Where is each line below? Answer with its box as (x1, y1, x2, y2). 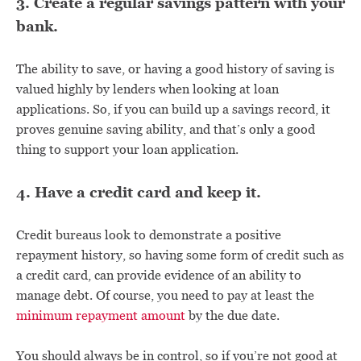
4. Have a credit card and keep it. (16, 182, 261, 202)
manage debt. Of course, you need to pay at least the (16, 287, 314, 304)
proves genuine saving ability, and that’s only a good (16, 121, 315, 138)
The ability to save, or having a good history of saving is (16, 60, 334, 77)
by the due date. (185, 307, 280, 324)
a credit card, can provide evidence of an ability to (16, 267, 301, 284)
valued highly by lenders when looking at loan (16, 81, 279, 98)
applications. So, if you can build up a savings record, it (16, 101, 330, 118)
